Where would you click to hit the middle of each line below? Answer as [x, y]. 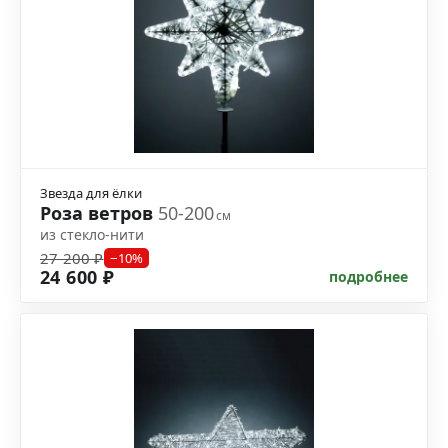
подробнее [368, 277]
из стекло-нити [92, 235]
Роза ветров [99, 213]
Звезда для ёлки [91, 193]
